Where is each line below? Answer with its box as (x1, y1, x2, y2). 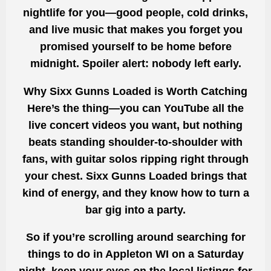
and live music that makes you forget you (28, 23, 243, 36)
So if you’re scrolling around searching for (25, 231, 246, 244)
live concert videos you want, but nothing (28, 119, 243, 131)
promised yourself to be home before (39, 40, 232, 53)
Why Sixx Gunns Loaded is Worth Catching (24, 85, 247, 97)
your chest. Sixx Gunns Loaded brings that (24, 169, 247, 182)
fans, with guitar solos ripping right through (22, 152, 249, 165)
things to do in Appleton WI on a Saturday (27, 248, 244, 261)
